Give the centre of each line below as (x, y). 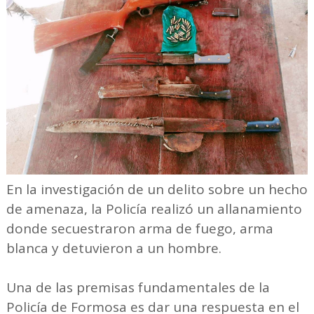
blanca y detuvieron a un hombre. (114, 248)
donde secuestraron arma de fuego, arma (139, 228)
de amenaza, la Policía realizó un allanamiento (154, 209)
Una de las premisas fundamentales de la (138, 287)
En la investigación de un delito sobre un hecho (157, 189)
